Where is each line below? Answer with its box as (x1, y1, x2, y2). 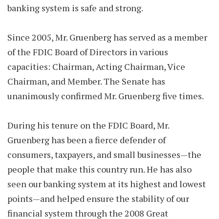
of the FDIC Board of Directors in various (7, 46, 168, 58)
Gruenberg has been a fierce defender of (7, 134, 166, 146)
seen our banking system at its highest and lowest (7, 178, 206, 190)
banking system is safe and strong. (7, 2, 143, 14)
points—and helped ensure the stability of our (7, 193, 189, 204)
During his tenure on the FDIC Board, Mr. (7, 119, 169, 131)
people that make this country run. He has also (7, 163, 192, 175)
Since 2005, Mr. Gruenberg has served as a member (7, 31, 207, 43)
